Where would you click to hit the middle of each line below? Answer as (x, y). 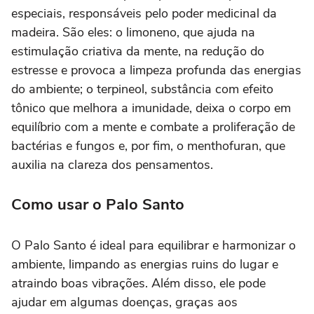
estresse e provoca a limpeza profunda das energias (156, 70)
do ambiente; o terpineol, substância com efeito (142, 89)
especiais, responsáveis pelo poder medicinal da (144, 14)
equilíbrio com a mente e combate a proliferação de (153, 127)
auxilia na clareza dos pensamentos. (112, 165)
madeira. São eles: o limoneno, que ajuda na (133, 33)
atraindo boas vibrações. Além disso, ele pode (138, 284)
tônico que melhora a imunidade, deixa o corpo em (151, 108)
